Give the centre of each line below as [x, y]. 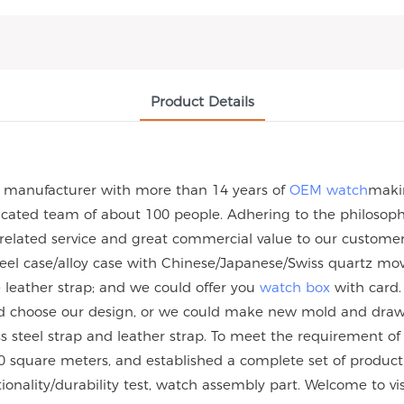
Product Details [202, 101]
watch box [295, 287]
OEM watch [329, 190]
